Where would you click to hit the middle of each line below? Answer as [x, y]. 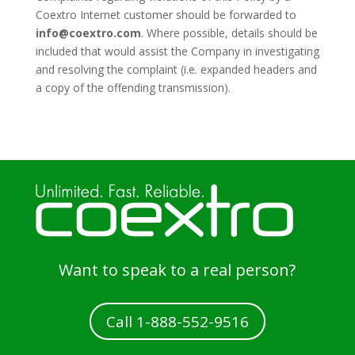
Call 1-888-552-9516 [177, 321]
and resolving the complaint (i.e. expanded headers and [176, 69]
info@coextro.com [88, 33]
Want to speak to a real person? [177, 270]
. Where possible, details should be [229, 33]
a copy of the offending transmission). [133, 88]
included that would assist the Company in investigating [177, 51]
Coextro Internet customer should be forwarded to [166, 15]
